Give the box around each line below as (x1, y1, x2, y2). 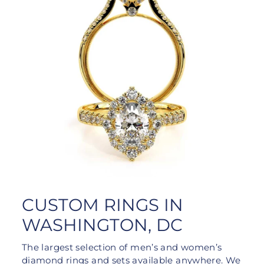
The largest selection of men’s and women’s (22, 242, 222, 253)
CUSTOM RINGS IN (22, 194, 183, 216)
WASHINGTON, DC (22, 214, 183, 236)
